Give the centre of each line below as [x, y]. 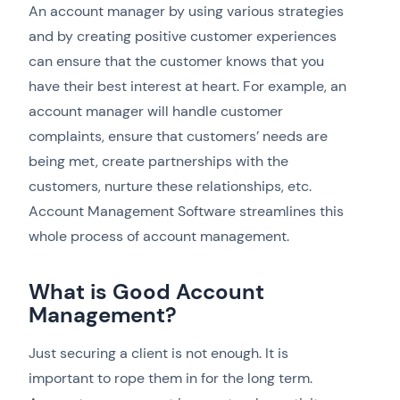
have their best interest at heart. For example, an [187, 87]
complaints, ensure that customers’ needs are [178, 137]
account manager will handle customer [156, 112]
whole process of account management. [159, 237]
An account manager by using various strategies [186, 12]
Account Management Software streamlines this [186, 212]
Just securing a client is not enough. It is [158, 354]
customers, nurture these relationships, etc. [170, 187]
